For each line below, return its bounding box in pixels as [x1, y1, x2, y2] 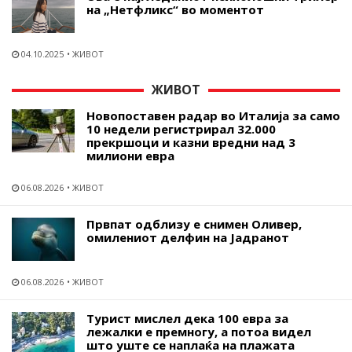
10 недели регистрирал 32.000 [86, 120, 276, 137]
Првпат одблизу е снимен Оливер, [86, 215, 302, 232]
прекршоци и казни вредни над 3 [86, 134, 295, 150]
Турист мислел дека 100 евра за [86, 310, 288, 326]
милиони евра [86, 147, 174, 163]
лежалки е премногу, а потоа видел [86, 323, 311, 339]
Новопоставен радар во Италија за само [86, 107, 340, 123]
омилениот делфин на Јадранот [86, 229, 289, 245]
